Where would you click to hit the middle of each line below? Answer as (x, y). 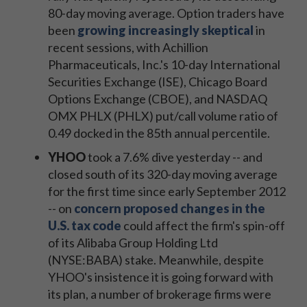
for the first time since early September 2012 (167, 191)
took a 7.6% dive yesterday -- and (174, 157)
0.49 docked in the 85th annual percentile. (159, 133)
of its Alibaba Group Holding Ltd (133, 243)
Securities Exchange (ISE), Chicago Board (158, 82)
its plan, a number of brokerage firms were (160, 294)
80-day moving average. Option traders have (166, 13)
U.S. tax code (85, 225)
